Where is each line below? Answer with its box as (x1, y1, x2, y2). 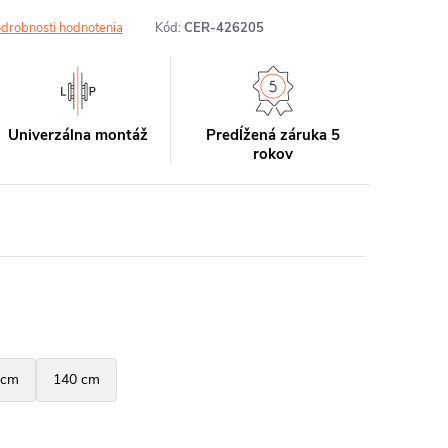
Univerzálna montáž (8, 125, 149, 145)
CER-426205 (184, 19, 264, 37)
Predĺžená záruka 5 (205, 125, 340, 145)
